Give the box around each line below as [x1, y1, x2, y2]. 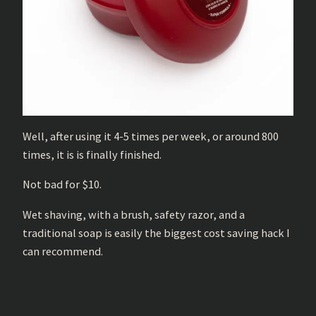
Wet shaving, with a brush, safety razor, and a [23, 207, 245, 221]
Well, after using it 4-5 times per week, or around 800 [23, 129, 279, 144]
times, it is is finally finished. [23, 147, 162, 162]
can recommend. [23, 243, 103, 258]
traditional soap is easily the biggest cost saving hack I [23, 225, 290, 240]
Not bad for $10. [23, 177, 102, 192]
